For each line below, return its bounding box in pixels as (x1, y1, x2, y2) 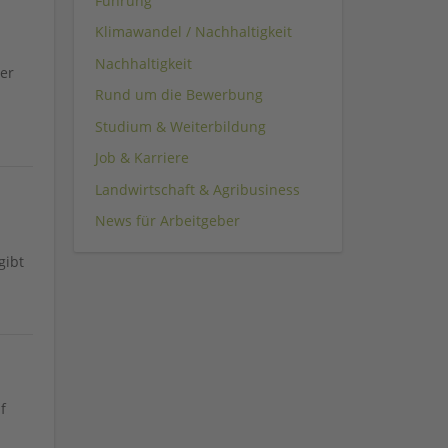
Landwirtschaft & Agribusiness (95, 179, 300, 199)
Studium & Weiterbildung (95, 116, 266, 136)
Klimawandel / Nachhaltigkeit (95, 22, 292, 42)
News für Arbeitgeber (95, 211, 240, 231)
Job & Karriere (95, 148, 189, 168)
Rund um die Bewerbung (95, 85, 263, 105)
